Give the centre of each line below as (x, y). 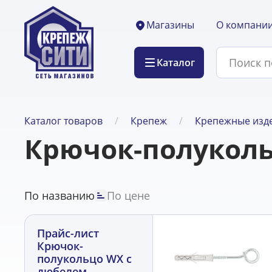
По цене (128, 195)
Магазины (170, 25)
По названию (59, 195)
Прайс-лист (68, 233)
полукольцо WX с (84, 259)
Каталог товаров (63, 121)
